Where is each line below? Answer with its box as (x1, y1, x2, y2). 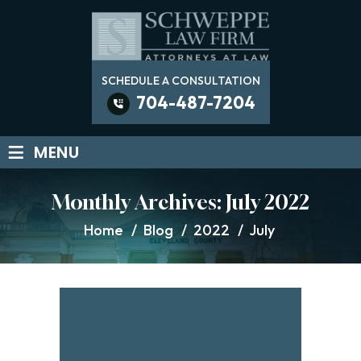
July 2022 (226, 190, 309, 215)
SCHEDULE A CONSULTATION (101, 73, 260, 89)
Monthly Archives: (52, 190, 226, 215)
